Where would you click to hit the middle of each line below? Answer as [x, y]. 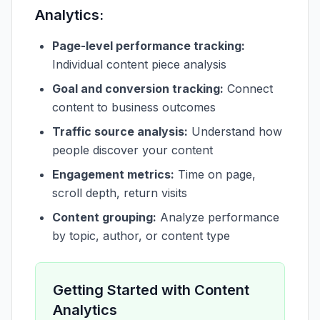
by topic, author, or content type [141, 236]
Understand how [235, 131]
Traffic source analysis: [120, 131]
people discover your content [132, 150]
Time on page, [215, 174]
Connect [248, 89]
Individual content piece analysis [139, 64]
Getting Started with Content [151, 290]
